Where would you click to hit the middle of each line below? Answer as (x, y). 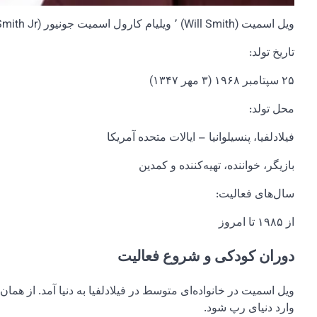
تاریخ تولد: (272, 53)
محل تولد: (272, 110)
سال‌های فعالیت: (255, 195)
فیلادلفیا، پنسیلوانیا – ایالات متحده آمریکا (201, 138)
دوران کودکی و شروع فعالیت (206, 257)
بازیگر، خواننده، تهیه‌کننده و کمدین (217, 167)
